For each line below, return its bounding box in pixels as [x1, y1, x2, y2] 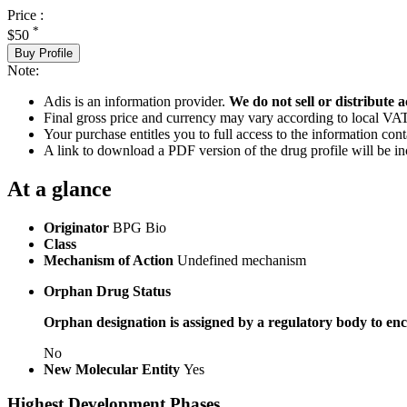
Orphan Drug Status [44, 283, 171, 299]
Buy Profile [15, 45, 73, 60]
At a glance [7, 176, 112, 201]
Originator [44, 219, 113, 235]
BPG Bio [113, 219, 166, 235]
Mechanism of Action [44, 252, 177, 268]
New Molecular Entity [44, 361, 184, 377]
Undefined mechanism [177, 252, 306, 268]
